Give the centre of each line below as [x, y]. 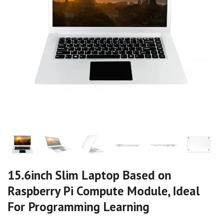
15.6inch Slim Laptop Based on [89, 175]
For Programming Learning [78, 207]
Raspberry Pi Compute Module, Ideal [104, 191]
